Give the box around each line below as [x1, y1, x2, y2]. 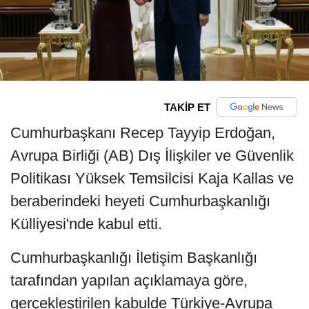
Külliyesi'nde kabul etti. [10, 215, 162, 233]
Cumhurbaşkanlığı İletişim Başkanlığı [10, 249, 257, 267]
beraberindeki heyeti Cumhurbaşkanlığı [10, 192, 270, 210]
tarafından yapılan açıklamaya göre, [10, 272, 248, 290]
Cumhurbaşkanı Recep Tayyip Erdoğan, [10, 124, 275, 142]
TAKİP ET [163, 101, 210, 113]
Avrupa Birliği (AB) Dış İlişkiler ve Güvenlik [10, 147, 294, 165]
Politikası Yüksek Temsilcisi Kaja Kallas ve [10, 170, 294, 188]
